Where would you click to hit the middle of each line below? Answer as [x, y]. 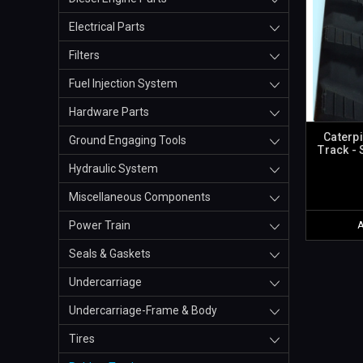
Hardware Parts [109, 112]
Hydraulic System [113, 169]
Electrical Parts [107, 27]
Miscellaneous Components [140, 197]
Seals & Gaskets [110, 254]
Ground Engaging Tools [128, 141]
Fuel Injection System [123, 84]
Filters [84, 56]
